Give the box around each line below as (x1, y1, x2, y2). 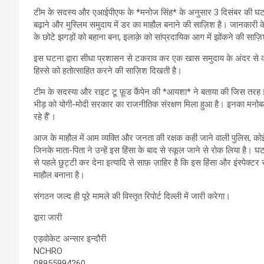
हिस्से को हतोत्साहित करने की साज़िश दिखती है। (34, 65, 182, 76)
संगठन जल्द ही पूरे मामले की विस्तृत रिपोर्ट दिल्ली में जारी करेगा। (34, 190, 230, 202)
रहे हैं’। (34, 111, 56, 122)
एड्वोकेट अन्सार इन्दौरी (34, 233, 106, 244)
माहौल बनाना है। (34, 169, 85, 180)
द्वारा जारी (34, 212, 62, 223)
